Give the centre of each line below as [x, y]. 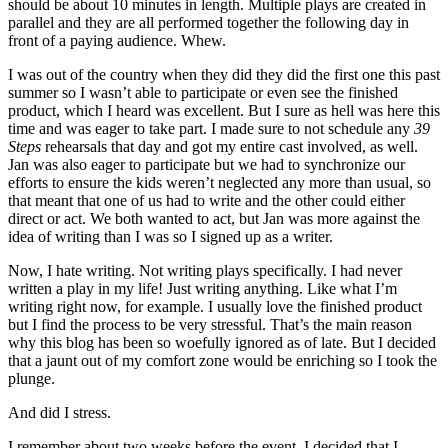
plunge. [31, 378]
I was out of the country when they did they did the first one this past [224, 74]
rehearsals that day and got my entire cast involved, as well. [229, 146]
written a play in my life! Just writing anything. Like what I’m [202, 288]
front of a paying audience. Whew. [117, 40]
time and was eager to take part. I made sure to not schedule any [211, 128]
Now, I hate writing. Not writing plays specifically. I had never [205, 270]
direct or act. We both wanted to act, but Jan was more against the [214, 218]
